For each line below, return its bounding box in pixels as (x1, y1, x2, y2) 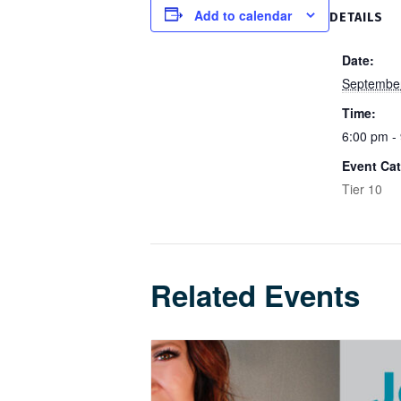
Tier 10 (342, 180, 382, 198)
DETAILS (329, 10, 383, 25)
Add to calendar (194, 6, 292, 25)
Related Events (150, 274, 360, 316)
